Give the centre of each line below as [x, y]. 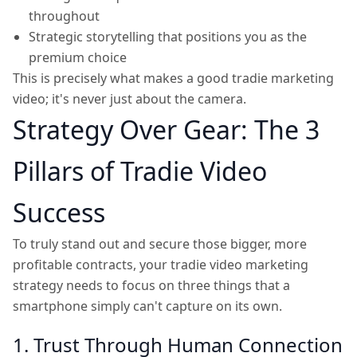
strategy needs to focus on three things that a [151, 285]
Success [59, 212]
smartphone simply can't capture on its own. [147, 306]
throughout [64, 16]
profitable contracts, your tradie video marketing [161, 265]
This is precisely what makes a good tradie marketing [173, 78]
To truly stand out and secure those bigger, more [160, 244]
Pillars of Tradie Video [140, 171]
